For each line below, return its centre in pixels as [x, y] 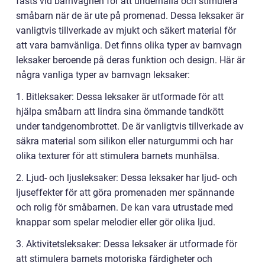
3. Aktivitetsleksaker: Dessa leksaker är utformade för [127, 244]
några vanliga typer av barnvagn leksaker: [103, 75]
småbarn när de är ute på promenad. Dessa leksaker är [130, 16]
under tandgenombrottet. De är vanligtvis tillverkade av [130, 127]
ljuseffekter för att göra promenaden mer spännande [125, 193]
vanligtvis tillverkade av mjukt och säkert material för [126, 31]
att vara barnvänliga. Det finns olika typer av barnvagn [129, 46]
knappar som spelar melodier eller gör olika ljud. [116, 222]
